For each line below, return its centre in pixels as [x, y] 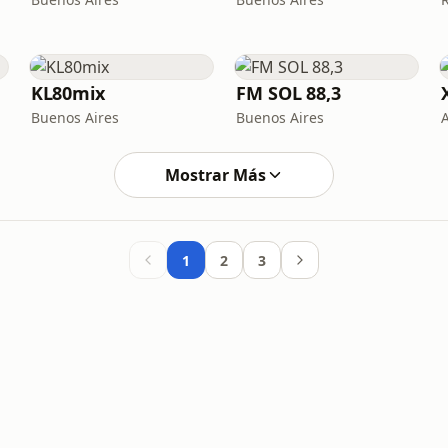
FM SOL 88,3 [288, 93]
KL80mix [68, 93]
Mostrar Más [215, 175]
